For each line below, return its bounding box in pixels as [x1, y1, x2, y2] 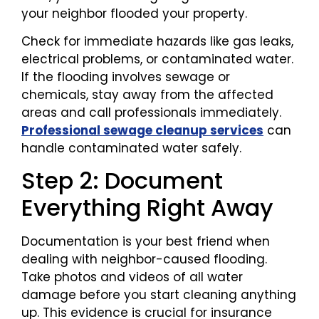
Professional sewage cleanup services [21, 121, 263, 139]
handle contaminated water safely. [21, 139, 241, 157]
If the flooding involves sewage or [21, 68, 230, 85]
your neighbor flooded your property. [21, 4, 247, 22]
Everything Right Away [21, 192, 273, 224]
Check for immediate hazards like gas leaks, [21, 32, 293, 50]
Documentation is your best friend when [21, 233, 270, 251]
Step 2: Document [21, 164, 223, 197]
